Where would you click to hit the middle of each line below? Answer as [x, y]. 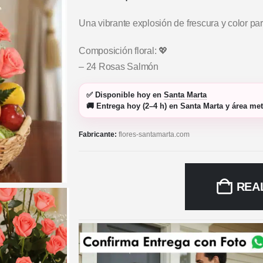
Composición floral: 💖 [123, 50]
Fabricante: [99, 135]
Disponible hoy [123, 95]
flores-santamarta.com [154, 135]
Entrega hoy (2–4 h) [131, 106]
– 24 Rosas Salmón [119, 66]
